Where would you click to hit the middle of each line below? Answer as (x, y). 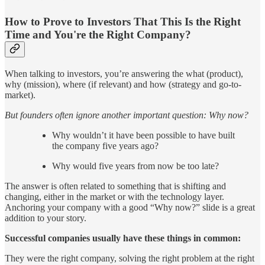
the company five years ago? (105, 146)
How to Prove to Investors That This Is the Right (123, 22)
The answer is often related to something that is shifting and (115, 186)
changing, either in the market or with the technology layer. (114, 196)
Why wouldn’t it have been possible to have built (143, 135)
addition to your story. (46, 218)
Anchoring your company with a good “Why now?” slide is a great (130, 207)
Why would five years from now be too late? (135, 166)
